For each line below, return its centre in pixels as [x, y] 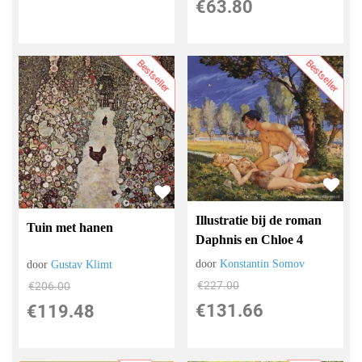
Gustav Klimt [82, 264]
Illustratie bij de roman [259, 221]
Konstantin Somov [263, 264]
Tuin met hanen [70, 227]
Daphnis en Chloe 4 [250, 240]
